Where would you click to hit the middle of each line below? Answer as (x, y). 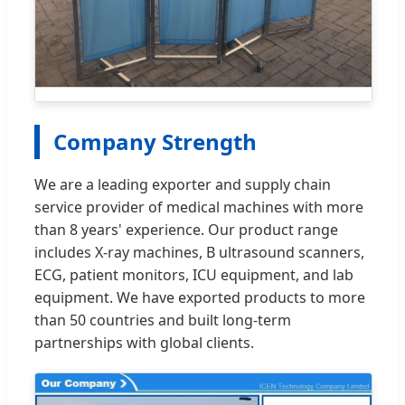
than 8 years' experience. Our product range (186, 229)
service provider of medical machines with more (199, 207)
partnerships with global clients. (144, 342)
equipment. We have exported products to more (200, 297)
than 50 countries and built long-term (163, 320)
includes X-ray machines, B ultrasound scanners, (199, 252)
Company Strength (155, 141)
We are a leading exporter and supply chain (183, 184)
